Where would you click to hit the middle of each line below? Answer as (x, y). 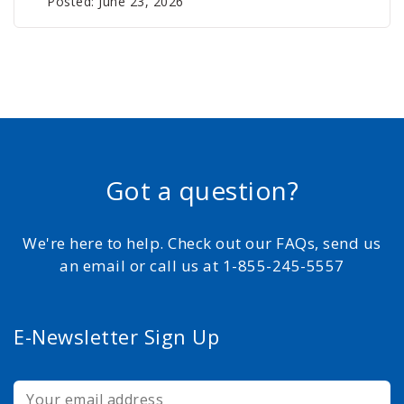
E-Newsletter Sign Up (116, 337)
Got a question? (202, 191)
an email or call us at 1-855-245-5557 (202, 266)
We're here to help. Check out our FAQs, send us (202, 243)
